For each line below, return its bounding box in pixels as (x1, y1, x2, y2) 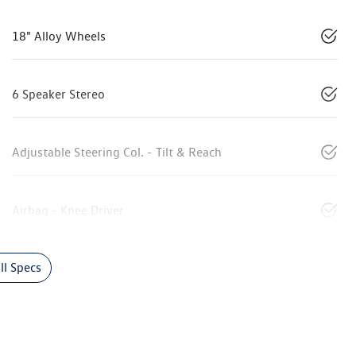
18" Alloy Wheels (12, 29, 106, 44)
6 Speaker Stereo (12, 87, 105, 103)
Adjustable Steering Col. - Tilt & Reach (12, 145, 222, 161)
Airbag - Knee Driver (12, 203, 124, 219)
